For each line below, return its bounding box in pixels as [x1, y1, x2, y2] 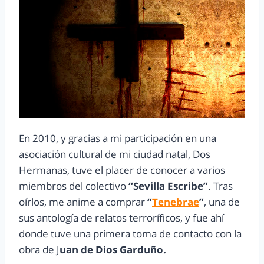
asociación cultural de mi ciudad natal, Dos [19, 147, 210, 161]
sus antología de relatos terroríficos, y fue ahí [19, 210, 224, 225]
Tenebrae [152, 194, 199, 209]
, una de [204, 194, 240, 209]
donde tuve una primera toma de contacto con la [19, 226, 242, 240]
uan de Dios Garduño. [60, 242, 166, 256]
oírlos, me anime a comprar [19, 194, 147, 209]
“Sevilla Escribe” [128, 179, 208, 193]
